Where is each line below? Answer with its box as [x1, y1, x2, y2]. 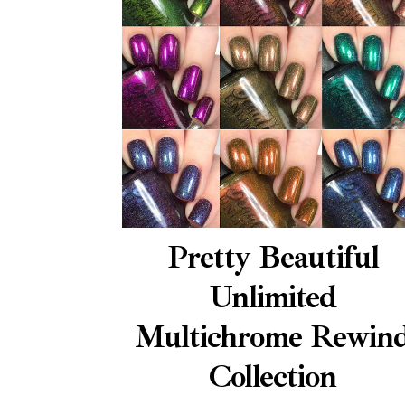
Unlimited [209, 278, 336, 316]
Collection [209, 357, 337, 396]
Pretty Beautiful [166, 238, 379, 277]
